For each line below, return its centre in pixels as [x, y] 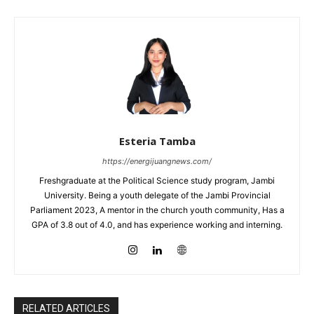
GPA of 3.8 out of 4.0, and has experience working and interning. [157, 224]
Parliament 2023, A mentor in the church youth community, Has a [157, 210]
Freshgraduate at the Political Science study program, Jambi [157, 180]
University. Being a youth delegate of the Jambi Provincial [157, 195]
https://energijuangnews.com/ [157, 161]
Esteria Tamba [157, 141]
